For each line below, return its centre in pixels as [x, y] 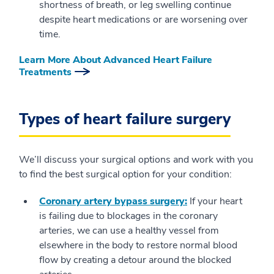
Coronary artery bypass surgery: [113, 201]
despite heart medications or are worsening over [143, 20]
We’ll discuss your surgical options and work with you [136, 160]
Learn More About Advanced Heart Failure [116, 60]
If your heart [215, 201]
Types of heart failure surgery [125, 119]
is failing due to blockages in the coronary [128, 216]
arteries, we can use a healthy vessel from [129, 231]
